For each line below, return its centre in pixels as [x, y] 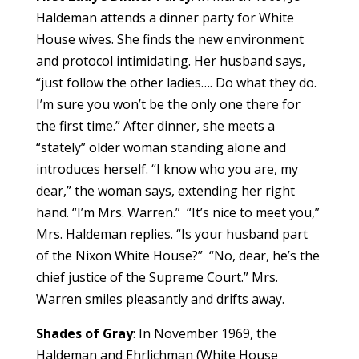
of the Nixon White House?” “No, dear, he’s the [177, 255]
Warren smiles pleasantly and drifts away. [160, 298]
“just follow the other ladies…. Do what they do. [176, 82]
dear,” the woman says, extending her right [165, 190]
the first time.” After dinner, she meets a [155, 125]
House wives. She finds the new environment [169, 39]
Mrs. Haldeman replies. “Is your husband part [171, 234]
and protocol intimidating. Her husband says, [170, 61]
